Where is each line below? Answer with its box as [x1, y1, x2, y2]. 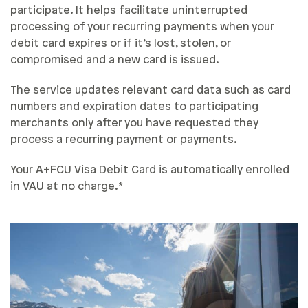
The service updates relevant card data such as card [10, 85, 291, 97]
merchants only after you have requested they [10, 118, 258, 130]
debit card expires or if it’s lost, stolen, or [10, 38, 231, 50]
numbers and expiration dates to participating [10, 101, 258, 113]
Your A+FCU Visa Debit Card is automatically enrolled [10, 164, 289, 177]
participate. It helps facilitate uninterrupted [10, 5, 247, 17]
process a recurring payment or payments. [10, 134, 237, 146]
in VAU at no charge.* [10, 181, 123, 193]
